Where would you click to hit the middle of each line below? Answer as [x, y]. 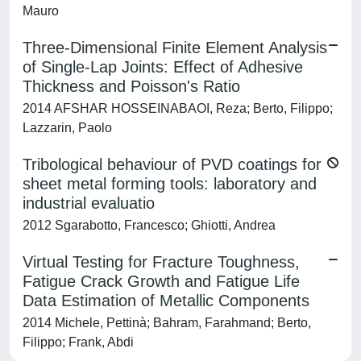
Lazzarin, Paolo [67, 128]
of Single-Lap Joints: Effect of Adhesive [163, 67]
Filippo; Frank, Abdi [78, 342]
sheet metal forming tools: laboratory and [170, 184]
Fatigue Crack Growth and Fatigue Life [161, 281]
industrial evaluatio [89, 203]
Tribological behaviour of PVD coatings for [172, 164]
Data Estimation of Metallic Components [166, 301]
